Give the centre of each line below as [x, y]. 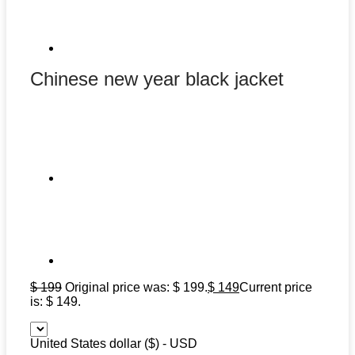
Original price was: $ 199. [136, 288]
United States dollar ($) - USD [114, 344]
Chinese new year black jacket [157, 79]
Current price [276, 288]
